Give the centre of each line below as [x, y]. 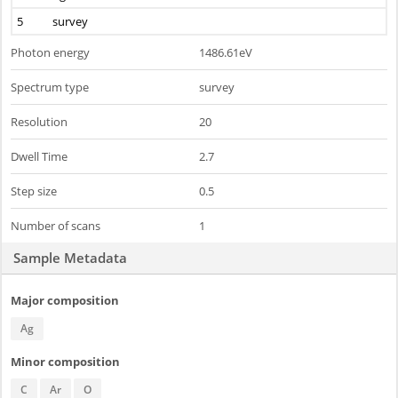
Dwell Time [39, 156]
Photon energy [50, 52]
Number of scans [56, 226]
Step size [34, 191]
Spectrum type [50, 87]
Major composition [65, 300]
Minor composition [65, 362]
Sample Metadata [70, 258]
